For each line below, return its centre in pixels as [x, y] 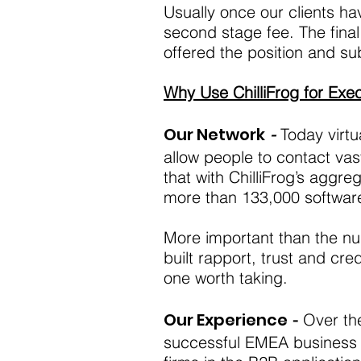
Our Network [214, 135]
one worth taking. [226, 278]
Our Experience [226, 320]
